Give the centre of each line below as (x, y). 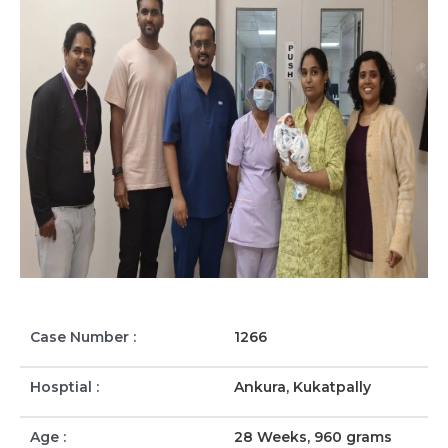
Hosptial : (64, 386)
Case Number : (83, 337)
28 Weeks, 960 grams (313, 436)
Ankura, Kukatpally (302, 386)
